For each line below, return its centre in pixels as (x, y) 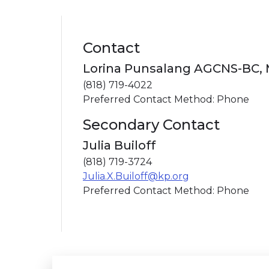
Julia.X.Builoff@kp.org (136, 176)
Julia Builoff (119, 145)
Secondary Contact (151, 125)
